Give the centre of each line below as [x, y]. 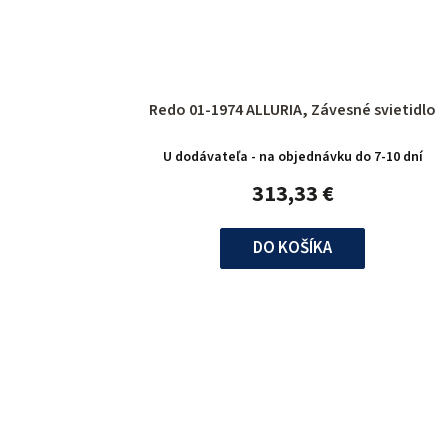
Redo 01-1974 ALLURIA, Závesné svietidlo [293, 110]
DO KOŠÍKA [293, 248]
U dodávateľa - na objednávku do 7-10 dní [292, 157]
